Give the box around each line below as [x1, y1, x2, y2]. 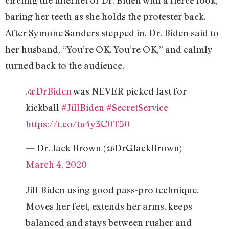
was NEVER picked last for [72, 85, 187, 97]
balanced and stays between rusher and [26, 216, 192, 228]
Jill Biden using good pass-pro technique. [26, 184, 199, 195]
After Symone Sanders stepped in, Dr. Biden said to [5, 27, 219, 39]
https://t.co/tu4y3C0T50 [26, 118, 130, 130]
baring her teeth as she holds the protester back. [5, 11, 206, 22]
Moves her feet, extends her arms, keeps [26, 200, 192, 212]
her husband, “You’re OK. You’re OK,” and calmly [5, 43, 212, 55]
